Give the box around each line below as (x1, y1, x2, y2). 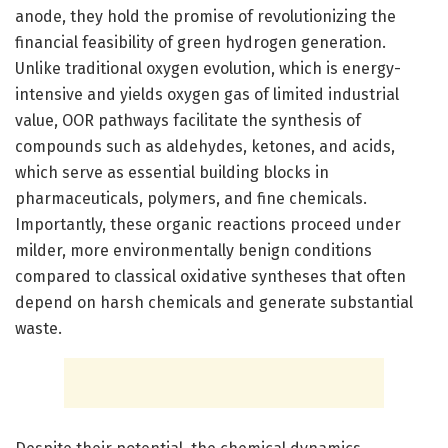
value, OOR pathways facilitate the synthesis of (15, 111, 361, 131)
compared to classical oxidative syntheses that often (15, 267, 406, 287)
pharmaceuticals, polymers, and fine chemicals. (15, 189, 367, 209)
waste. (15, 319, 62, 339)
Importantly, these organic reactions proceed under (15, 215, 401, 235)
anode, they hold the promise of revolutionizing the (15, 7, 396, 27)
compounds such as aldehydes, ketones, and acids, (15, 137, 395, 157)
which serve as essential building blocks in (15, 163, 329, 183)
